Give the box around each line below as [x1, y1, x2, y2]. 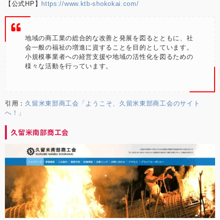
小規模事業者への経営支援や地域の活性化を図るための [25, 53, 193, 60]
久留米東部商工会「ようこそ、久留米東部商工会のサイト [25, 99, 200, 107]
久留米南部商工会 [11, 127, 69, 137]
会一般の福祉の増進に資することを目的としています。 [25, 43, 193, 51]
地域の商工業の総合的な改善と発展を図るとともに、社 [25, 34, 193, 42]
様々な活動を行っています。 [25, 62, 113, 70]
